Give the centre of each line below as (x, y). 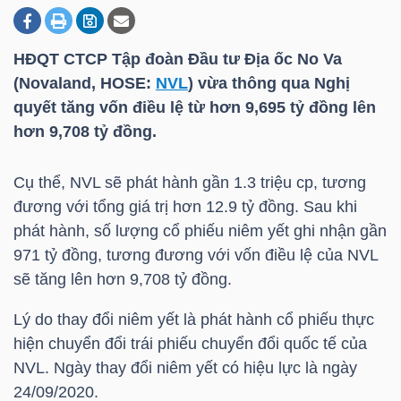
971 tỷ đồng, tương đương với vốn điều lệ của (180, 256)
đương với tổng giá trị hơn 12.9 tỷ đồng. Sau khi (185, 207)
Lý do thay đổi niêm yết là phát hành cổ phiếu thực (194, 320)
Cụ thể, (42, 183)
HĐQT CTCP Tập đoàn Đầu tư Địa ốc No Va (178, 59)
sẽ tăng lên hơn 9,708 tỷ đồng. (123, 280)
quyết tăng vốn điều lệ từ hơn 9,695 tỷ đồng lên (195, 107)
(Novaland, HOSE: (85, 83)
